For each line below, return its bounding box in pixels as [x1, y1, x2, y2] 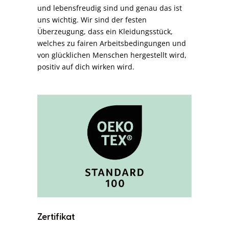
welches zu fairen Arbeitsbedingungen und [37, 38, 187, 49]
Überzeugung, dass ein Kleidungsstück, [37, 27, 173, 37]
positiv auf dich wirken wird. [37, 62, 135, 72]
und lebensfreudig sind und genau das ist [37, 3, 182, 13]
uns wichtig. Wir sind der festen [37, 15, 147, 25]
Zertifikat [37, 213, 75, 222]
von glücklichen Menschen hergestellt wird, [37, 50, 187, 60]
